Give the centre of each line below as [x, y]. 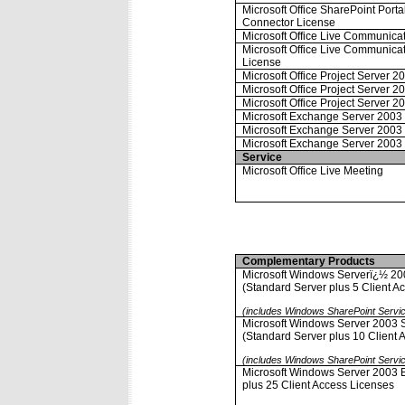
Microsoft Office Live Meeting [313, 170]
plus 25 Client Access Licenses [319, 385]
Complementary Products [309, 261]
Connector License [289, 22]
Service [263, 157]
